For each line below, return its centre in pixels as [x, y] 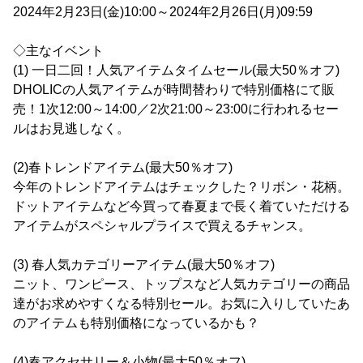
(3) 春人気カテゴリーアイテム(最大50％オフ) [144, 265]
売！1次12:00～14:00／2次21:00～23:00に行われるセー [176, 109]
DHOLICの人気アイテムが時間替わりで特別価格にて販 [174, 90]
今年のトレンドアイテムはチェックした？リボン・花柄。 [181, 187]
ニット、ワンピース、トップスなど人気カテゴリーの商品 [181, 284]
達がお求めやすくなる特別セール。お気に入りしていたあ [181, 304]
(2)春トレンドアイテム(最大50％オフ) [123, 168]
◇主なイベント [58, 51]
